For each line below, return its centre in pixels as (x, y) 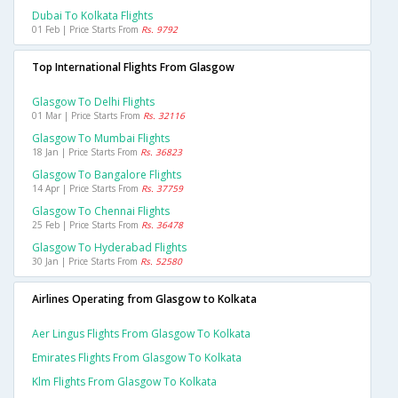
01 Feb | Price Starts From (87, 30)
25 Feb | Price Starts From (87, 225)
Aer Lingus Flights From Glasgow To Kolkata (141, 334)
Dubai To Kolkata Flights (92, 16)
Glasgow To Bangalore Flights (107, 175)
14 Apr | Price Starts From (87, 189)
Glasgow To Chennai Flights (101, 211)
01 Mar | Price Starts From (88, 116)
